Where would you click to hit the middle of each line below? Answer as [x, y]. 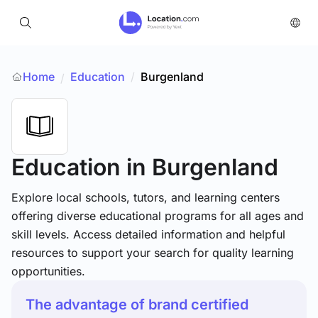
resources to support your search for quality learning [153, 253]
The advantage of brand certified [137, 305]
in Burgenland [202, 167]
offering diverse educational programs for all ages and [158, 216]
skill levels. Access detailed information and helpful [148, 234]
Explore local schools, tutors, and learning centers [146, 197]
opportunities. [48, 271]
